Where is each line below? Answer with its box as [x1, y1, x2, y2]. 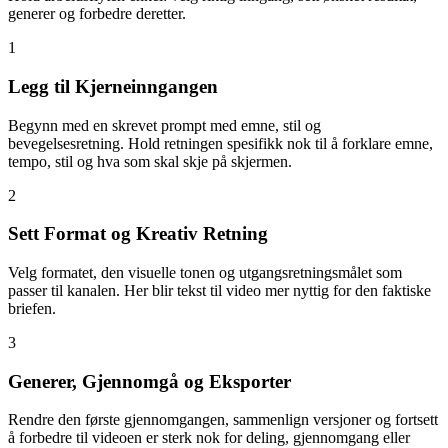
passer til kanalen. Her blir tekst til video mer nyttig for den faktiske [8, 282, 431, 300]
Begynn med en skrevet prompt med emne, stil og [8, 116, 321, 134]
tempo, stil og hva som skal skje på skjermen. [8, 152, 292, 170]
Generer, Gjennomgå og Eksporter [8, 370, 291, 392]
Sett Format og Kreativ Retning [8, 223, 268, 245]
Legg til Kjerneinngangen [8, 75, 218, 97]
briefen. [8, 300, 56, 318]
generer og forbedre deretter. [8, 5, 186, 23]
